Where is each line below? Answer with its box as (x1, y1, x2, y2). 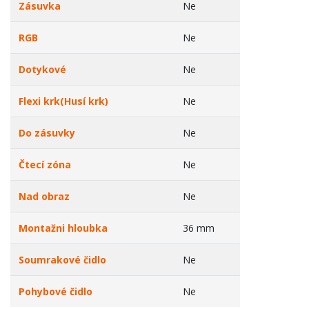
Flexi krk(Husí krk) (19, 94, 108, 108)
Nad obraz (19, 190, 70, 203)
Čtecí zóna (19, 158, 71, 171)
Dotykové (19, 63, 66, 76)
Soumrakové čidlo (19, 253, 106, 266)
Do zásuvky (19, 126, 75, 139)
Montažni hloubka (19, 221, 108, 235)
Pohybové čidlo (19, 285, 92, 298)
